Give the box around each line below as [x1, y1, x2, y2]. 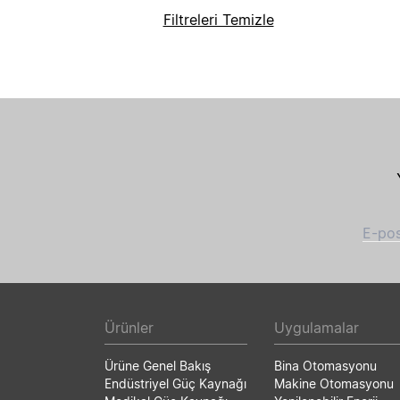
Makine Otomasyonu [274, 376, 394, 391]
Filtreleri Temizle [162, 11, 274, 29]
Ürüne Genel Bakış [104, 358, 211, 373]
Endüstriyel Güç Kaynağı [104, 376, 246, 391]
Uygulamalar [274, 319, 359, 337]
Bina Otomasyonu [274, 358, 377, 373]
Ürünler [104, 319, 154, 337]
